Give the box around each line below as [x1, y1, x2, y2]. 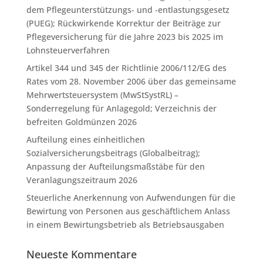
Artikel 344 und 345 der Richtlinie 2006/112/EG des [26, 62, 227, 73]
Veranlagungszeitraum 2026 [26, 174, 137, 186]
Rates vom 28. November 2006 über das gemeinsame [26, 76, 236, 87]
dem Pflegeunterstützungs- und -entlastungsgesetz [26, 4, 230, 15]
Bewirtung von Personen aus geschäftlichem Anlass [26, 205, 230, 217]
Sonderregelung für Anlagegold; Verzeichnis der [26, 103, 217, 114]
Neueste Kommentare [26, 247, 137, 261]
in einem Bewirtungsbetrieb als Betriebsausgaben [26, 219, 224, 230]
